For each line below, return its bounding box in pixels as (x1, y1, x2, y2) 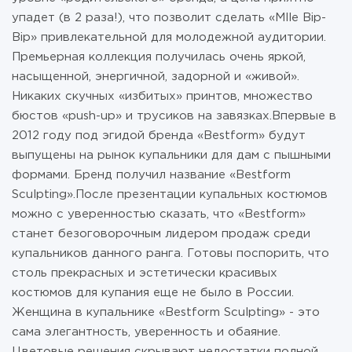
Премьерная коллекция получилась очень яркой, (12, 52, 306, 62)
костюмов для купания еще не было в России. (12, 288, 294, 298)
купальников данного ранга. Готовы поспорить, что (12, 248, 329, 258)
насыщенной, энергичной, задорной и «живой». (12, 71, 299, 82)
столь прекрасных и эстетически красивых (12, 268, 277, 278)
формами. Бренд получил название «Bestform (12, 170, 291, 180)
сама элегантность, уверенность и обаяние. (12, 327, 280, 337)
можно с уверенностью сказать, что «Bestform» (12, 209, 306, 219)
